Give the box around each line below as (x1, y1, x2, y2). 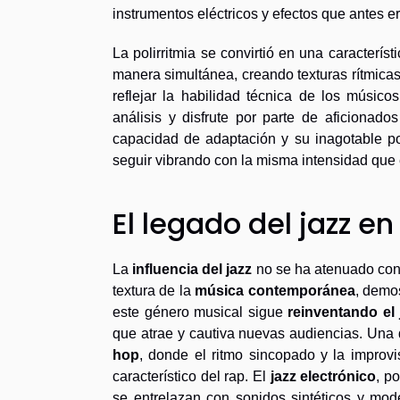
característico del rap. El (112, 369, 271, 384)
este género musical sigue (112, 304, 288, 320)
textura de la (112, 283, 196, 298)
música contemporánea (195, 283, 355, 298)
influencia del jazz (132, 262, 253, 277)
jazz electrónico (270, 369, 377, 384)
